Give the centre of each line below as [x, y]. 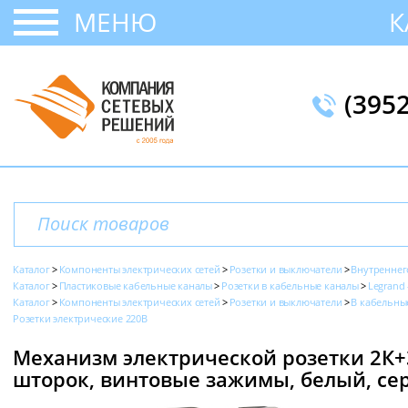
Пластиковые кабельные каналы [136, 286]
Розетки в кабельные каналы [290, 286]
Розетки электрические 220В [80, 318]
